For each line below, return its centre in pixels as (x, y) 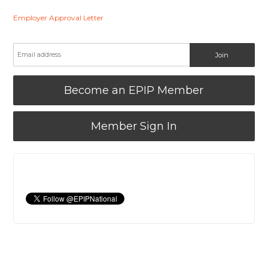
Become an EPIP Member (134, 91)
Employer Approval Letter (59, 18)
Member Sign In (134, 127)
